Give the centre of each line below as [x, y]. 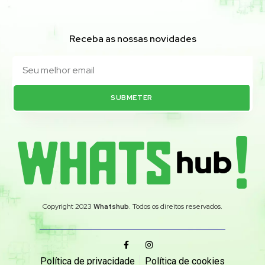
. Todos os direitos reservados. [176, 207]
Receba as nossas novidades [132, 39]
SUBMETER [132, 98]
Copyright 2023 [68, 207]
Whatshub [111, 207]
